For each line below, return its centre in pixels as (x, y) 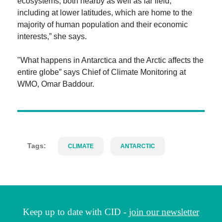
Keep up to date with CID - (76, 212)
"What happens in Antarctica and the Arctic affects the (111, 60)
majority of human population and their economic (103, 25)
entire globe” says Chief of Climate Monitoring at (102, 72)
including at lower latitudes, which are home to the (105, 13)
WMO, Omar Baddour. (56, 84)
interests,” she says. (52, 36)
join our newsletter (164, 212)
